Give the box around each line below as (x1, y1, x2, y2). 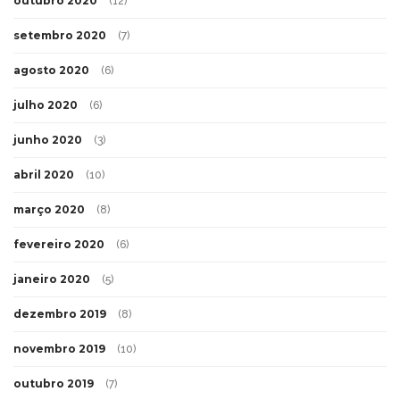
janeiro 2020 (13, 272, 90, 287)
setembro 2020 (13, 29, 106, 43)
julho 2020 (13, 98, 78, 112)
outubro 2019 (13, 377, 94, 391)
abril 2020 (13, 168, 74, 182)
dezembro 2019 (13, 307, 106, 321)
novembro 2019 (13, 342, 105, 356)
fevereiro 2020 (13, 237, 104, 252)
